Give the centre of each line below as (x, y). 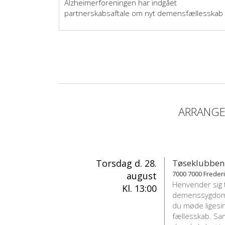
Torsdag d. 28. (126, 163)
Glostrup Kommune (98, 24)
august (142, 176)
